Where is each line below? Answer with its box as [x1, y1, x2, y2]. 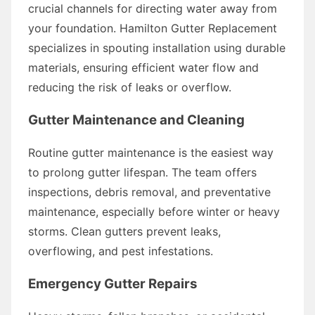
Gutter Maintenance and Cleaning [28, 111, 245, 128]
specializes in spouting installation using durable [28, 40, 285, 55]
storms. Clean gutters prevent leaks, [28, 224, 221, 238]
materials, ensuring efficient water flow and [28, 60, 259, 75]
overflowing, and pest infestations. [28, 243, 213, 258]
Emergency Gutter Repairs [28, 275, 198, 292]
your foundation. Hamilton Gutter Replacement [28, 20, 277, 35]
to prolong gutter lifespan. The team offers [28, 165, 257, 179]
